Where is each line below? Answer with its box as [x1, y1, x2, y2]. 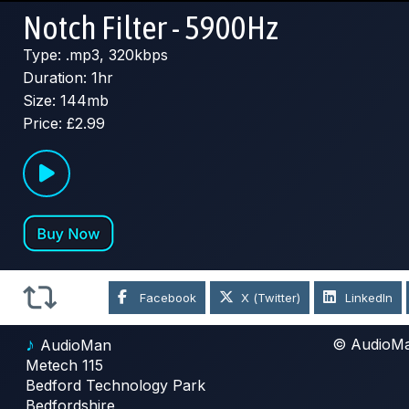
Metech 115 [26, 356, 103, 375]
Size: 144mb [23, 91, 109, 110]
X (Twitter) [241, 290, 301, 306]
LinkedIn [345, 290, 393, 306]
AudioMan [40, 336, 111, 355]
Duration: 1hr [23, 68, 113, 88]
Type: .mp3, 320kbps [23, 46, 168, 65]
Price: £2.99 [23, 114, 105, 133]
